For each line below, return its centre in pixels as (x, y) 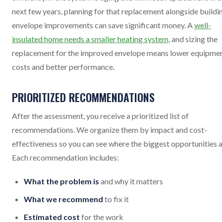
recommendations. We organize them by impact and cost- (110, 130)
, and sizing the (193, 39)
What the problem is (61, 181)
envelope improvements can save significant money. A (103, 25)
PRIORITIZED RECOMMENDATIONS (83, 97)
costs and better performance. (63, 67)
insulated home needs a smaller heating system (90, 39)
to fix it (116, 199)
